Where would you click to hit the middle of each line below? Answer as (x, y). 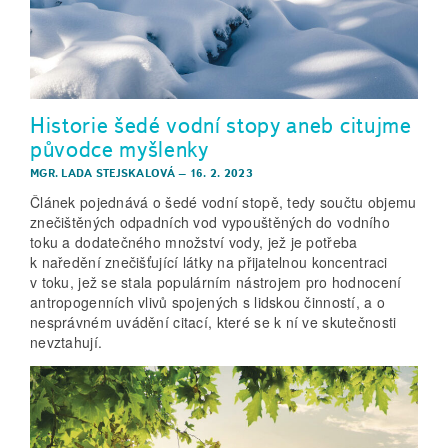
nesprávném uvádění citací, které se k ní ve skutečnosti (213, 321)
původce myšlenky (119, 149)
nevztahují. (66, 341)
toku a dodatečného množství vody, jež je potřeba (194, 241)
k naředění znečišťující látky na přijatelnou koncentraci (209, 261)
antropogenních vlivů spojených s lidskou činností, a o (208, 301)
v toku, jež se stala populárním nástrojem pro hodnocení (216, 281)
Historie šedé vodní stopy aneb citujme (221, 125)
